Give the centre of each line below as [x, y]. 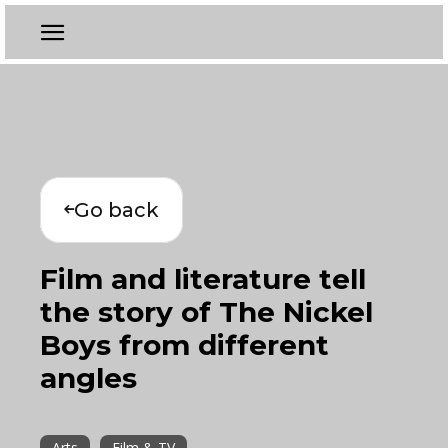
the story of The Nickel [206, 312]
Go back [116, 210]
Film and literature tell [203, 279]
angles [88, 378]
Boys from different [184, 345]
